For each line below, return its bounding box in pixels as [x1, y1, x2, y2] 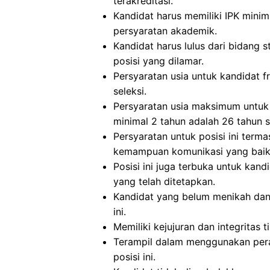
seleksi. [113, 85, 146, 97]
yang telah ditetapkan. [113, 175, 215, 187]
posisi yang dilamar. [113, 55, 204, 67]
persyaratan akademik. [113, 25, 217, 37]
